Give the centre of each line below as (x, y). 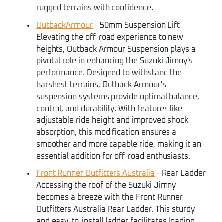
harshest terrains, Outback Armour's (101, 85)
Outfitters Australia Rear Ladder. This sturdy (115, 209)
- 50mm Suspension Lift (136, 26)
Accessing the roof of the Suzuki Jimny (106, 186)
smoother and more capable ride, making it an (119, 144)
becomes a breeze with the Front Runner (110, 197)
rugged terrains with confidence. (95, 8)
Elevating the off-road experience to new (110, 37)
